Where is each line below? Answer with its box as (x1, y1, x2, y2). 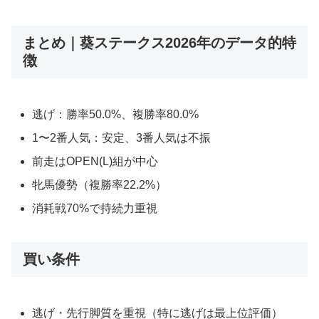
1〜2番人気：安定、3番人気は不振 (32, 131, 211, 144)
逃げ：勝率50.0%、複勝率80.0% (32, 108, 199, 120)
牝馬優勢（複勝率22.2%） (32, 179, 167, 192)
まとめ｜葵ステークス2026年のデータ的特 (23, 34, 296, 51)
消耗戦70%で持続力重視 (32, 202, 158, 215)
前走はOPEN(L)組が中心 (32, 155, 159, 168)
